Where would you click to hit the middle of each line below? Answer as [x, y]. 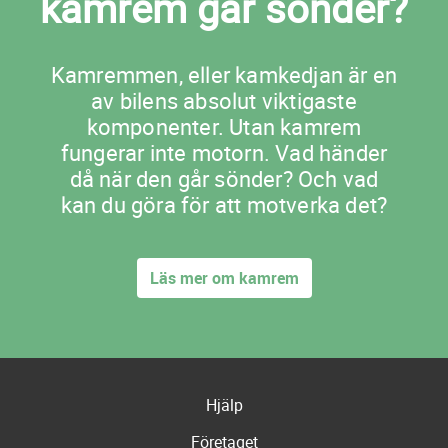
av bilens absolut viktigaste [224, 101]
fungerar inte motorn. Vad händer [224, 153]
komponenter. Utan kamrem [224, 127]
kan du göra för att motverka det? [224, 205]
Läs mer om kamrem [224, 278]
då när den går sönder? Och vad [224, 179]
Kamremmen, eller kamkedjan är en [224, 75]
